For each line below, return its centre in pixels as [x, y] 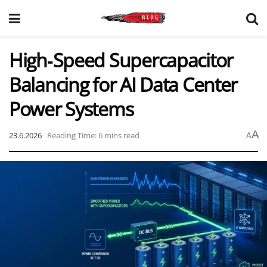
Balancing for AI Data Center [123, 84]
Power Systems [71, 109]
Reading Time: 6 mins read [93, 135]
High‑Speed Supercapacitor [121, 60]
